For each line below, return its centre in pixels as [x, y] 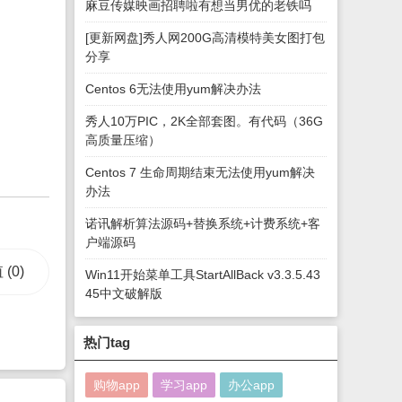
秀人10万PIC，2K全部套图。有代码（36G [205, 121]
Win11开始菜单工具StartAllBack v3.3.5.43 [203, 275]
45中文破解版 [124, 293]
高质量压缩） [123, 140]
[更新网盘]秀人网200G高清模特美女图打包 [205, 38]
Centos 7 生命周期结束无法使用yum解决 [201, 172]
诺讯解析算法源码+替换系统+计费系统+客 [203, 223]
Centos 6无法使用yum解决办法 [174, 89]
